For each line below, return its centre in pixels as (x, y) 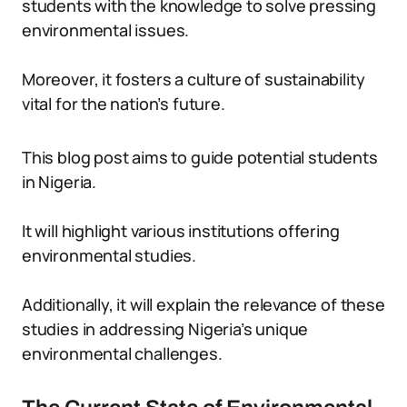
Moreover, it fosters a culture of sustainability (194, 79)
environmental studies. (109, 255)
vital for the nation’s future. (124, 104)
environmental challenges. (122, 353)
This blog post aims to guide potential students (200, 157)
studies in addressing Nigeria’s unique (165, 329)
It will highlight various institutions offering (181, 231)
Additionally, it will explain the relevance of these (203, 304)
